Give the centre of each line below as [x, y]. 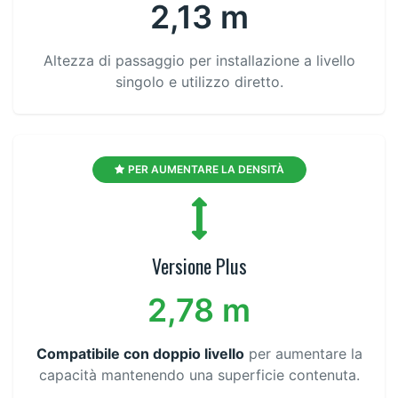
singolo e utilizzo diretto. [199, 82]
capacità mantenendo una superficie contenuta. [199, 375]
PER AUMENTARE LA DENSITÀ [206, 170]
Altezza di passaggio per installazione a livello [199, 61]
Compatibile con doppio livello [140, 354]
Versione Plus [199, 266]
